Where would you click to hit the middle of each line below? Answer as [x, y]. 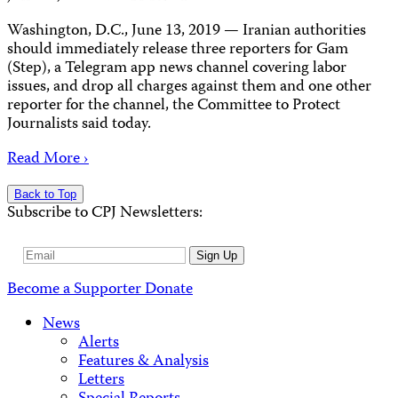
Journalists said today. [79, 124]
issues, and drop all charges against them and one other [189, 87]
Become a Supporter [76, 291]
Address [50, 274]
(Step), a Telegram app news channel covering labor [177, 68]
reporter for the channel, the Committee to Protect [174, 106]
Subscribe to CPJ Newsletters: [105, 213]
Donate [169, 291]
